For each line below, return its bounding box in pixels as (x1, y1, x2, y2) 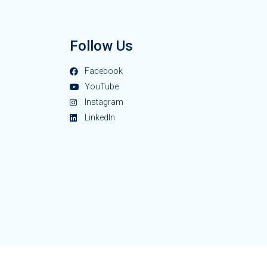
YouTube (84, 82, 119, 92)
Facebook (84, 66, 123, 76)
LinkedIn (84, 113, 115, 123)
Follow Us (70, 38, 133, 55)
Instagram (84, 97, 123, 107)
